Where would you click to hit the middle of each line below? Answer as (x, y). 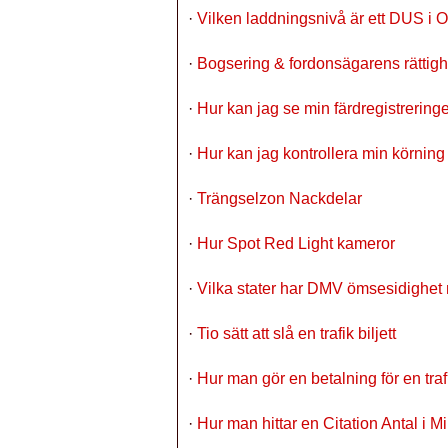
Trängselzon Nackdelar (279, 198)
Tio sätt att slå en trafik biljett (296, 333)
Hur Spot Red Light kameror (296, 243)
